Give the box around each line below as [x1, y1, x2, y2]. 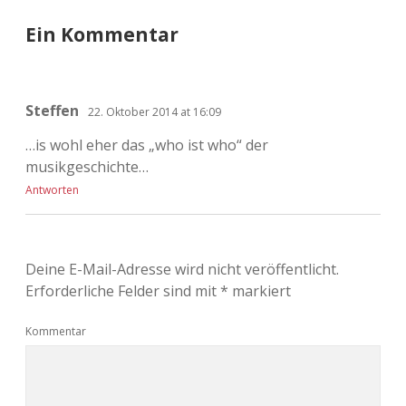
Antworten [25, 181, 79, 198]
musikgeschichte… [25, 156, 149, 177]
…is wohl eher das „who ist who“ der [25, 134, 268, 155]
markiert [228, 280, 291, 301]
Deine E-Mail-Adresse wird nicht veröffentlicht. [25, 258, 339, 279]
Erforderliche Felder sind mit [25, 280, 220, 301]
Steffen [25, 100, 79, 121]
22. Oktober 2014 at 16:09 [88, 103, 221, 120]
